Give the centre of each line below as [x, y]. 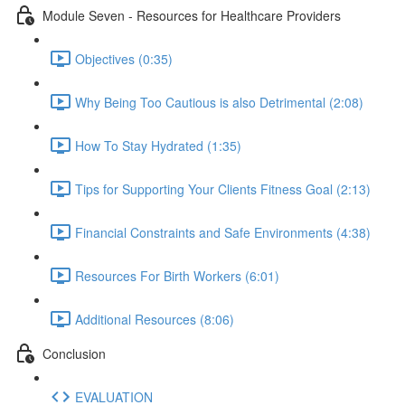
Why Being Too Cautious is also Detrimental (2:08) [219, 102]
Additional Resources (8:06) [155, 319]
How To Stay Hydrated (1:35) [158, 145]
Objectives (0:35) [124, 58]
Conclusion [74, 353]
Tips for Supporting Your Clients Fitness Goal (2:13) [223, 188]
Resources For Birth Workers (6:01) [177, 275]
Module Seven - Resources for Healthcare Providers [192, 15]
